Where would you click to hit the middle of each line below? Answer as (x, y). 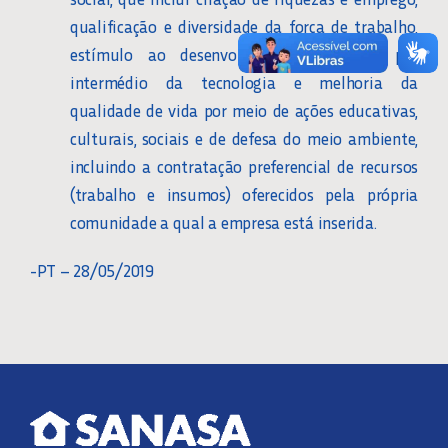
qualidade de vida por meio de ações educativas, (244, 109)
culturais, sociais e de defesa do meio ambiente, (244, 137)
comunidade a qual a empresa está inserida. (223, 221)
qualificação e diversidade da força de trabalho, (244, 25)
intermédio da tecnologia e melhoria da (244, 81)
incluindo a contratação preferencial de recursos (244, 165)
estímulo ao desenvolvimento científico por (244, 53)
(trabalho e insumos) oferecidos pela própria (244, 193)
